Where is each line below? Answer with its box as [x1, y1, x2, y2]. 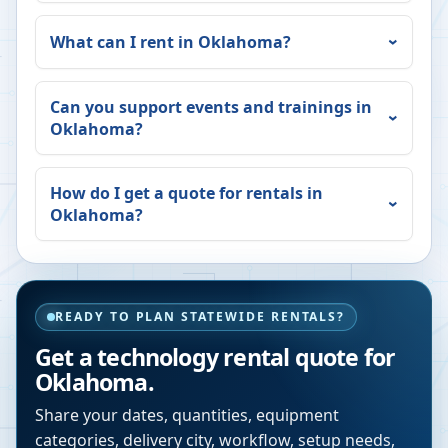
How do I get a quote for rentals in [50, 182, 323, 205]
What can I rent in [50, 31, 198, 54]
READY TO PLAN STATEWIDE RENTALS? [55, 308, 346, 326]
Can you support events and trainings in [50, 96, 372, 119]
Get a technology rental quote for [35, 341, 396, 374]
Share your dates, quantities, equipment [35, 404, 339, 427]
